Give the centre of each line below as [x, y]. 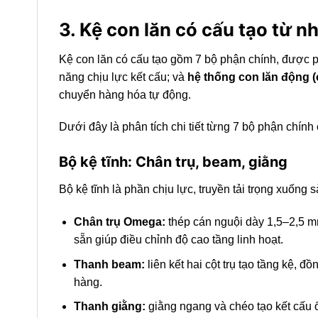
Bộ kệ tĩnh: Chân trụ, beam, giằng [173, 162]
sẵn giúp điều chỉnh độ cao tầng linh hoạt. [178, 239]
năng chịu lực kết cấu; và [123, 77]
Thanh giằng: [109, 307]
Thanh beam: [109, 264]
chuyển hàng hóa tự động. [125, 94]
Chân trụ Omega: [119, 221]
